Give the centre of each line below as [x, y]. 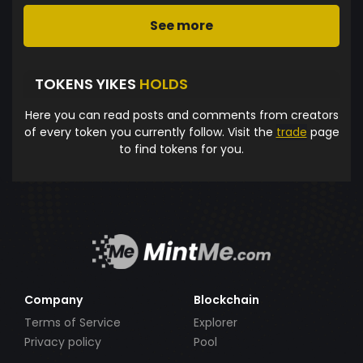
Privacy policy [63, 342]
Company [53, 299]
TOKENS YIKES [87, 84]
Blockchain [226, 299]
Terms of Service [73, 322]
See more [181, 25]
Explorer [216, 322]
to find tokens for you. [181, 149]
